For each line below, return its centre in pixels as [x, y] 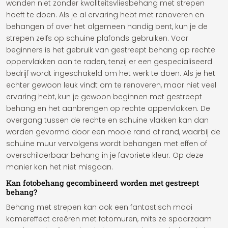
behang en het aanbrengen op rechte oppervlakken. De [108, 108]
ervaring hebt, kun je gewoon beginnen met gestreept [104, 97]
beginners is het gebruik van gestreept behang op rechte [111, 50]
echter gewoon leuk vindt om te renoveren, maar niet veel [111, 85]
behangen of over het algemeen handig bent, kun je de [107, 26]
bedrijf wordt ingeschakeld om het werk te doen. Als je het [111, 73]
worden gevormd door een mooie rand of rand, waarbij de [113, 132]
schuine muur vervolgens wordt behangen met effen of [107, 144]
